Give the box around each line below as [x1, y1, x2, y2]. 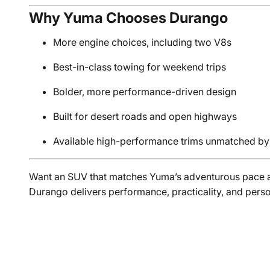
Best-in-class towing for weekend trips [53, 61, 227, 73]
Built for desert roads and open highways [53, 110, 237, 122]
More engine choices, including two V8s [53, 36, 232, 48]
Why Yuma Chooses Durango [29, 9, 228, 27]
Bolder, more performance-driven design [53, 86, 237, 98]
